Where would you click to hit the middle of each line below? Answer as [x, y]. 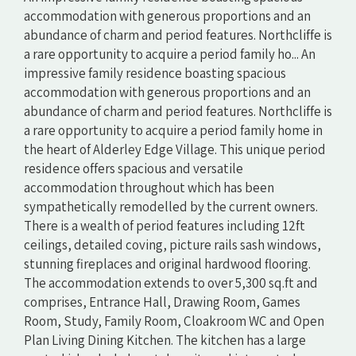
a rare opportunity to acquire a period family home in [173, 130]
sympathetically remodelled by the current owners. [171, 206]
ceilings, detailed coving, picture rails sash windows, [172, 244]
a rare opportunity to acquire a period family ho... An [170, 54]
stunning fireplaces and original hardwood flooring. [167, 263]
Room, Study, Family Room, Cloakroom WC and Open [174, 321]
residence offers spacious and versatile [133, 168]
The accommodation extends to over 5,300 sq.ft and [171, 282]
